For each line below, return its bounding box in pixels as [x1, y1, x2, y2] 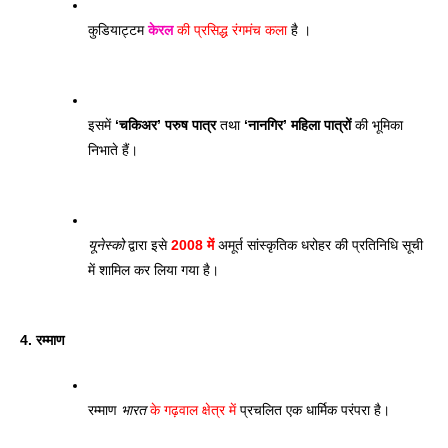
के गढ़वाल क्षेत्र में [146, 401, 236, 418]
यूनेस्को [88, 236, 124, 253]
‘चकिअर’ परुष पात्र [115, 116, 216, 133]
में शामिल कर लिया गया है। [88, 261, 219, 278]
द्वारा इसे [124, 236, 171, 253]
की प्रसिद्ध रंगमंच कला [173, 21, 287, 38]
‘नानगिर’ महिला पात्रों [244, 116, 351, 133]
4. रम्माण [20, 331, 65, 348]
